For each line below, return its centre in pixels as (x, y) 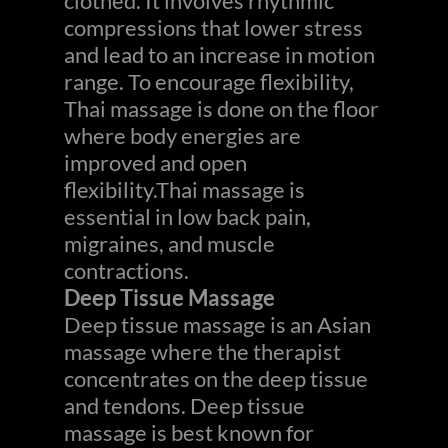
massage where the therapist (202, 351)
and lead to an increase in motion (219, 54)
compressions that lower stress (213, 27)
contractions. (126, 270)
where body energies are (182, 135)
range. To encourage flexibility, (209, 81)
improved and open (155, 162)
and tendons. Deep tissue (184, 405)
